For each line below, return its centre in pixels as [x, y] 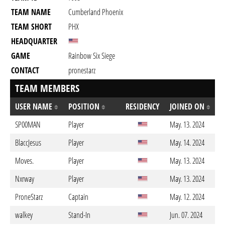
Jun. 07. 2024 [186, 215]
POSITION [85, 106]
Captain [78, 197]
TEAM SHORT [31, 27]
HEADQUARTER [34, 41]
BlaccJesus [28, 143]
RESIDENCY [143, 106]
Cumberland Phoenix [96, 12]
